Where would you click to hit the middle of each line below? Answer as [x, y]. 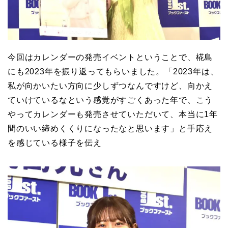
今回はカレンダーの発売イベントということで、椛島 [110, 57]
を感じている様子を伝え [55, 142]
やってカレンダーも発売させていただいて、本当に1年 [113, 114]
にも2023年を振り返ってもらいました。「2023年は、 [113, 71]
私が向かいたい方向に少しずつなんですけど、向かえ [110, 85]
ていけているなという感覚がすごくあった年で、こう [110, 100]
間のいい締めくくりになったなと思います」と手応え [110, 128]
